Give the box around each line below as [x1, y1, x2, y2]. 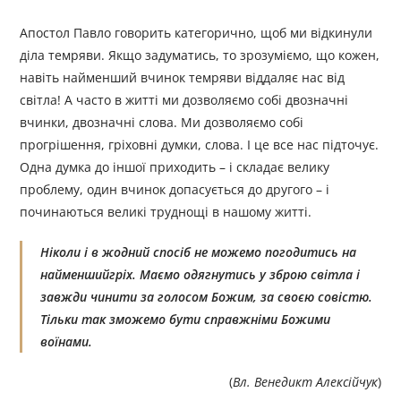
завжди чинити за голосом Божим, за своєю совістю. [40, 288, 373, 306]
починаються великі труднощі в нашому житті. [20, 203, 312, 221]
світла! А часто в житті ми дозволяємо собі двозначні [20, 91, 349, 109]
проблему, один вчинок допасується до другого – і [20, 181, 330, 199]
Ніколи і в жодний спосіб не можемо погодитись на [40, 243, 357, 261]
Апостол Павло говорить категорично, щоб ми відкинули [20, 24, 373, 42]
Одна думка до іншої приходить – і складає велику [20, 158, 330, 176]
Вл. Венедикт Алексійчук [232, 373, 378, 391]
